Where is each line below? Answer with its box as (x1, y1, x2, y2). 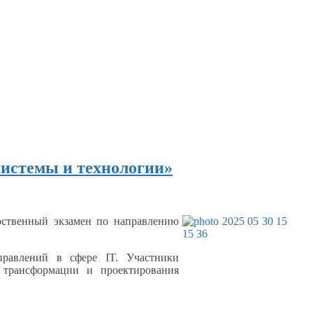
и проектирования (87, 263, 180, 276)
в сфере (56, 251, 98, 263)
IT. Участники (97, 251, 180, 263)
